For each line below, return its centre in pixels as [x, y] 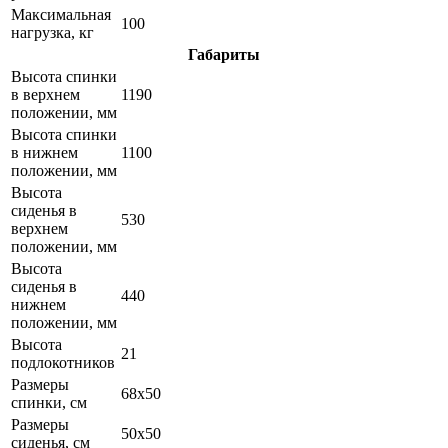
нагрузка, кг [52, 33]
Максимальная [61, 15]
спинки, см [49, 403]
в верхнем [45, 95]
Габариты [224, 55]
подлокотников [63, 363]
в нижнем [44, 153]
